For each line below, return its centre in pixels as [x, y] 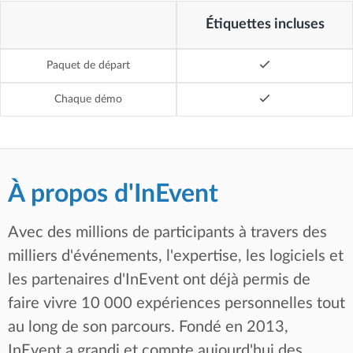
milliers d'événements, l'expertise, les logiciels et [176, 256]
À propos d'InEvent [113, 193]
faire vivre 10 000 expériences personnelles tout [176, 303]
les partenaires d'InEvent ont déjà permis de [159, 279]
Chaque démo [88, 99]
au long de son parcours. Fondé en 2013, [148, 327]
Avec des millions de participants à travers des [167, 232]
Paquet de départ [88, 65]
